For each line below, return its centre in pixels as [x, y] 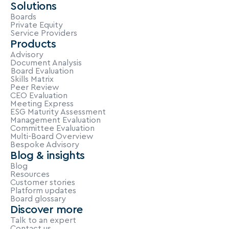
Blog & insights [48, 155]
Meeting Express [42, 104]
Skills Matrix [32, 79]
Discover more [47, 210]
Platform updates [43, 191]
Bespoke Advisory [45, 145]
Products [33, 44]
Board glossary [38, 199]
